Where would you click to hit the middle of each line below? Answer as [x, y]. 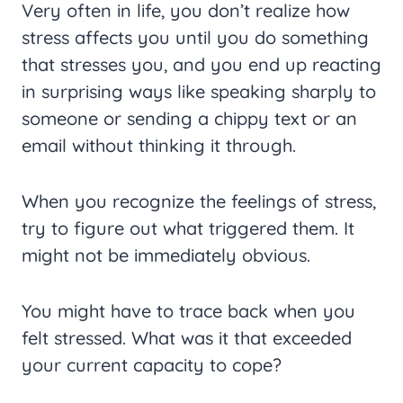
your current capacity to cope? [152, 365]
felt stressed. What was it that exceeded [187, 338]
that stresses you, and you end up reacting [201, 65]
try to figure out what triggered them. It [188, 228]
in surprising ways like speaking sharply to [199, 92]
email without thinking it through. [159, 146]
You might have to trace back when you [188, 311]
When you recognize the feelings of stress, [199, 201]
